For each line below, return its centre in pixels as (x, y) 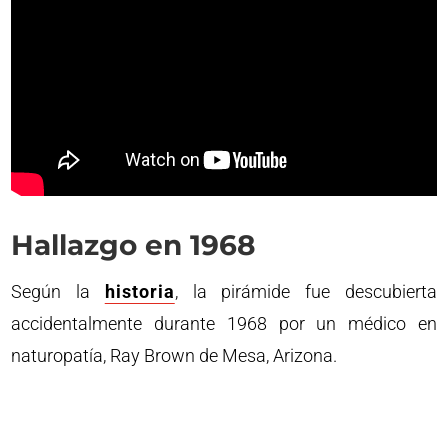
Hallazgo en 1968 (133, 244)
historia (139, 291)
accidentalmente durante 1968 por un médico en (224, 323)
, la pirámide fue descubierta (305, 291)
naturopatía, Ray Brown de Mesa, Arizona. (174, 355)
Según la (58, 291)
